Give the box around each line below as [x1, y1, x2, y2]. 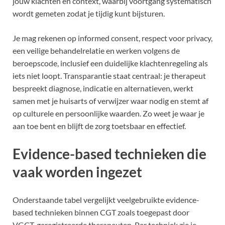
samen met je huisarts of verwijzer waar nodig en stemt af [13, 96, 208, 106]
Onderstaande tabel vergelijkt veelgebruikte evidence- [13, 195, 199, 205]
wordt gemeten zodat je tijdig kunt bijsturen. [13, 9, 165, 19]
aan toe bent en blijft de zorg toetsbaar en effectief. [13, 121, 186, 131]
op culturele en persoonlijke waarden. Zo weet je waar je [13, 108, 204, 119]
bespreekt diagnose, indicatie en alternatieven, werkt [13, 83, 193, 93]
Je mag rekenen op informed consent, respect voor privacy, [13, 33, 212, 43]
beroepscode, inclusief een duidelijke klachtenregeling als [13, 58, 208, 68]
